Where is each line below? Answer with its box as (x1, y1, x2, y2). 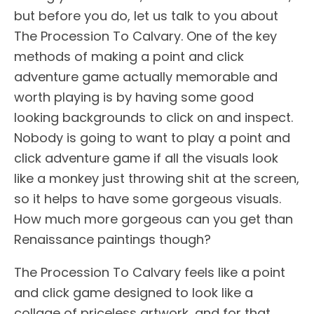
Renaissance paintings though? (14, 230, 211, 248)
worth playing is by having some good (14, 88, 254, 106)
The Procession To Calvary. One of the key (14, 27, 277, 45)
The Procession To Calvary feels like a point (14, 263, 285, 281)
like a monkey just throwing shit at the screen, (14, 169, 299, 187)
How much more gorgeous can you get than (14, 210, 293, 228)
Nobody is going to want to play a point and (14, 128, 290, 146)
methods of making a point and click (14, 47, 244, 65)
